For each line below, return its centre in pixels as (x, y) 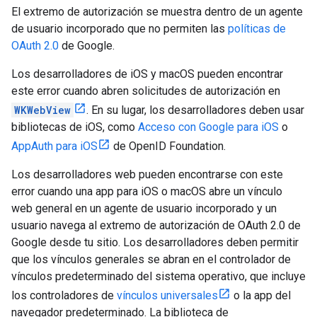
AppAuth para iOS (54, 146)
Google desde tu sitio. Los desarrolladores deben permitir (155, 242)
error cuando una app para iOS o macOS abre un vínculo (147, 191)
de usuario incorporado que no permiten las (120, 29)
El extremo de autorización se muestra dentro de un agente (157, 12)
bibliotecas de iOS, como (75, 127)
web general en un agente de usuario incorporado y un (144, 208)
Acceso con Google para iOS (208, 127)
